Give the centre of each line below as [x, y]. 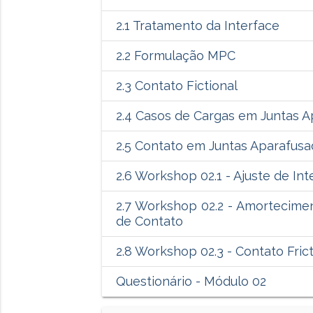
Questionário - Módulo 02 [191, 282]
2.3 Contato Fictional [176, 86]
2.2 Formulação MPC [175, 56]
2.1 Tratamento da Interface [197, 26]
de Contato [149, 221]
